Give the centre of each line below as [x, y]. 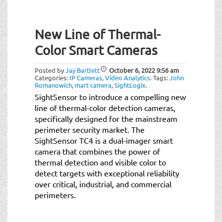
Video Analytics [128, 77]
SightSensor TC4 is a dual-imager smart [104, 140]
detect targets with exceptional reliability [107, 173]
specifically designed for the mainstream [106, 118]
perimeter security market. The [90, 129]
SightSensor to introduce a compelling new [110, 96]
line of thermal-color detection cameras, [105, 107]
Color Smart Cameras [96, 50]
